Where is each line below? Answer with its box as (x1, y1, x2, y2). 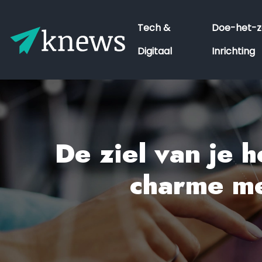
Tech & (137, 21, 170, 35)
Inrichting (211, 44, 255, 58)
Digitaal (137, 44, 172, 58)
